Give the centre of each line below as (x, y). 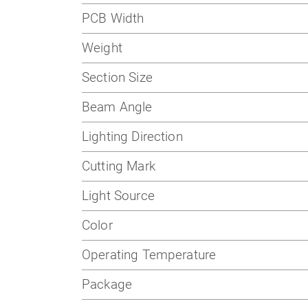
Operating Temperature (149, 255)
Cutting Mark (119, 166)
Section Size (117, 78)
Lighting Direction (132, 137)
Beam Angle (117, 107)
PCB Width (113, 19)
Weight (102, 48)
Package (107, 285)
